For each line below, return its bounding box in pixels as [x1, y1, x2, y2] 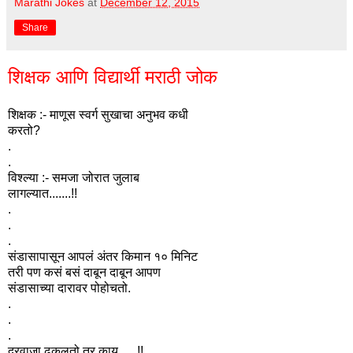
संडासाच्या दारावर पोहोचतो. [8, 281, 131, 295]
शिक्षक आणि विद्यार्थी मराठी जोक [8, 65, 217, 87]
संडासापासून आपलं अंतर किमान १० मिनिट [8, 249, 198, 263]
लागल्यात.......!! [8, 186, 77, 200]
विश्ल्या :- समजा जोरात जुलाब [8, 170, 139, 184]
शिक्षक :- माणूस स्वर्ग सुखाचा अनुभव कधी [8, 107, 188, 121]
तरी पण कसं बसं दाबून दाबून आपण [8, 265, 161, 279]
